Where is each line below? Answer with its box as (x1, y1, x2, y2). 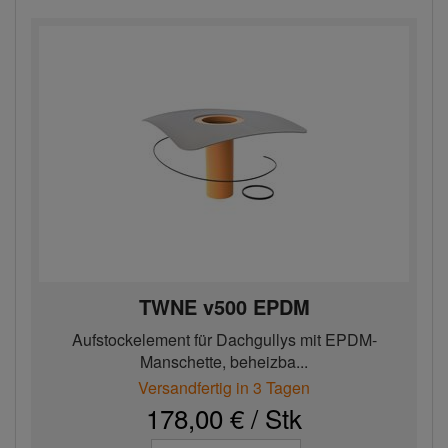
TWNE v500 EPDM (138, 292, 310, 321)
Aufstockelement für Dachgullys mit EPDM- (71, 328, 377, 351)
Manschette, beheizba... (140, 350, 308, 373)
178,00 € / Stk (146, 399, 302, 436)
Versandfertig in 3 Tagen (138, 376, 310, 399)
